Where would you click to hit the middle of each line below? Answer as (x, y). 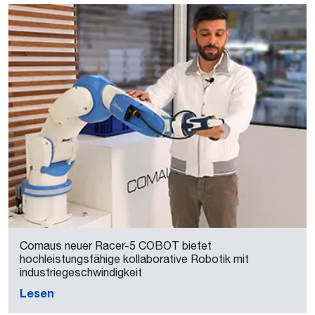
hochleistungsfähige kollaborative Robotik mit (134, 259)
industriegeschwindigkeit (81, 272)
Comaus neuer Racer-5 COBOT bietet (116, 245)
